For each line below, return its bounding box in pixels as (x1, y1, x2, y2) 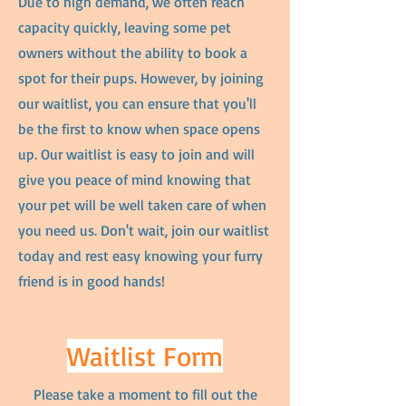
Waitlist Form (67, 339, 223, 372)
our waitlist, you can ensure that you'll (18, 94, 256, 112)
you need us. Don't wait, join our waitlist (18, 221, 269, 239)
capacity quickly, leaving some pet (18, 18, 231, 36)
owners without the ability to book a (18, 43, 247, 62)
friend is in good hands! (18, 272, 165, 290)
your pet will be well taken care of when (18, 196, 266, 214)
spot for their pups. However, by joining (18, 69, 264, 87)
